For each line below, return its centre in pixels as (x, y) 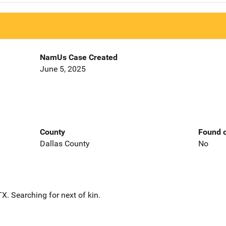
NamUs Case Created (78, 58)
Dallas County (65, 143)
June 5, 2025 (63, 69)
